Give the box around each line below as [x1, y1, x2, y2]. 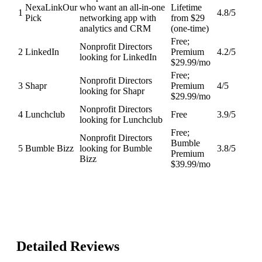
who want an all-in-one [80, 2, 165, 12]
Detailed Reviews [16, 239, 119, 254]
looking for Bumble [80, 143, 152, 153]
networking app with [80, 12, 156, 23]
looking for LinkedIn [80, 51, 157, 62]
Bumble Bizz [25, 143, 74, 153]
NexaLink [25, 2, 63, 12]
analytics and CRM [80, 23, 151, 33]
